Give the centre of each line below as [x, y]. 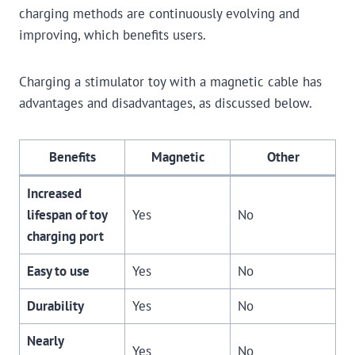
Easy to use [58, 271]
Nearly [45, 341]
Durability [55, 306]
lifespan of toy [67, 215]
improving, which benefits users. [113, 35]
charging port [65, 237]
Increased [54, 194]
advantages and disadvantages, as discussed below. [166, 103]
